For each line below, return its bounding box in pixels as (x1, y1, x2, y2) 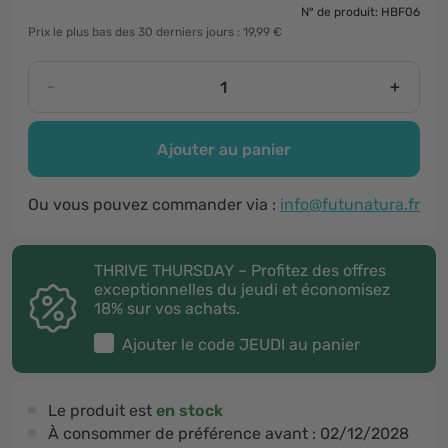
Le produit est (48, 401, 156, 420)
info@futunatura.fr (280, 195, 420, 214)
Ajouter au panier (157, 139, 291, 159)
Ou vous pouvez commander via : (28, 195, 280, 214)
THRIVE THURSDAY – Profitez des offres (94, 261, 386, 280)
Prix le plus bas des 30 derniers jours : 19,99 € (28, 25, 282, 39)
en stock (156, 401, 223, 420)
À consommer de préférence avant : (48, 424, 320, 443)
